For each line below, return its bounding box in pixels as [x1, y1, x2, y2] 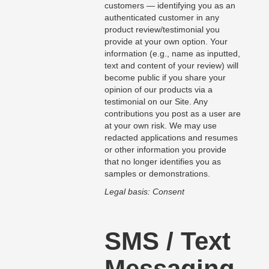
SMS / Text [104, 227, 231, 256]
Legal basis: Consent [104, 187, 184, 197]
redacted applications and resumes [104, 133, 238, 143]
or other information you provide [104, 145, 226, 155]
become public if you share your [104, 73, 226, 83]
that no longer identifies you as [104, 157, 221, 167]
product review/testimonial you [104, 25, 220, 35]
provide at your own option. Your [104, 37, 228, 47]
